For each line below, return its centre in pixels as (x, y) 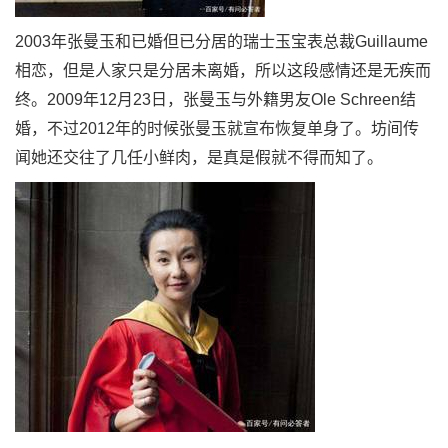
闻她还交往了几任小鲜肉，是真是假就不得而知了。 (199, 157)
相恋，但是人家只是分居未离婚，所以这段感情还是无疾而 (223, 70)
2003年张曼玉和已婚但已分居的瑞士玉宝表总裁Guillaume (221, 41)
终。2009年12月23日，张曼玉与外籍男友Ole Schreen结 (215, 99)
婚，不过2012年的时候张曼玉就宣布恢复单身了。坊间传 (217, 128)
